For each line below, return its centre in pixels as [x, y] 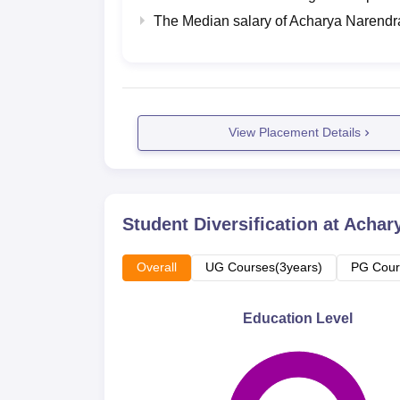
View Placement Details [295, 133]
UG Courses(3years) [264, 267]
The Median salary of [221, 21]
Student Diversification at [233, 224]
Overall [157, 267]
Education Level [298, 318]
